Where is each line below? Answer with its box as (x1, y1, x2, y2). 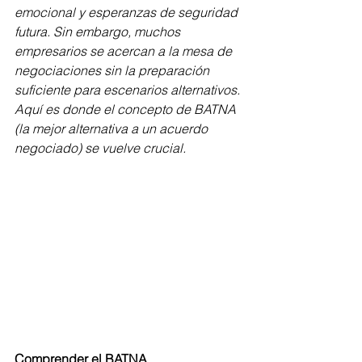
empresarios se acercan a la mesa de (15, 43, 235, 59)
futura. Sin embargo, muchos (15, 23, 183, 40)
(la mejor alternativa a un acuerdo (15, 120, 211, 137)
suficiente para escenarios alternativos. (15, 82, 243, 98)
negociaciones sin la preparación (15, 62, 213, 78)
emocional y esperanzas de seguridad (15, 4, 241, 20)
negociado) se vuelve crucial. (15, 140, 186, 156)
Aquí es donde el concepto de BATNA (15, 101, 239, 117)
